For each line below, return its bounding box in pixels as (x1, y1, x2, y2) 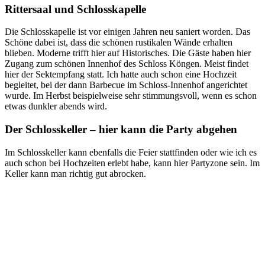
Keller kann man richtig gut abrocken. (5, 168, 146, 179)
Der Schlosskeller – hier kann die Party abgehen (5, 123, 237, 135)
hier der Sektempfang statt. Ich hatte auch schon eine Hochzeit (5, 69, 237, 80)
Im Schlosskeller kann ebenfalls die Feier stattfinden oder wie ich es (5, 147, 257, 157)
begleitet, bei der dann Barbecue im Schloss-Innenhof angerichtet (5, 80, 247, 91)
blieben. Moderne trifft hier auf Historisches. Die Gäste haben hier (5, 48, 251, 59)
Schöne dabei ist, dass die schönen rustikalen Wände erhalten (5, 37, 232, 48)
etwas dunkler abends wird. (5, 101, 107, 112)
